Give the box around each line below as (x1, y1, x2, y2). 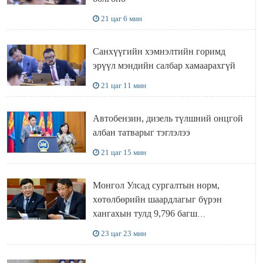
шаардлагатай (92, 222, 148, 233)
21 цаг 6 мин (100, 14, 142, 23)
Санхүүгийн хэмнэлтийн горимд (92, 46, 225, 57)
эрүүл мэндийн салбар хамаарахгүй (92, 60, 235, 71)
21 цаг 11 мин (100, 81, 146, 90)
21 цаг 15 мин (100, 148, 146, 157)
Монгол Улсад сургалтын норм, (92, 180, 220, 191)
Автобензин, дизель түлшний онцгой (92, 113, 243, 124)
